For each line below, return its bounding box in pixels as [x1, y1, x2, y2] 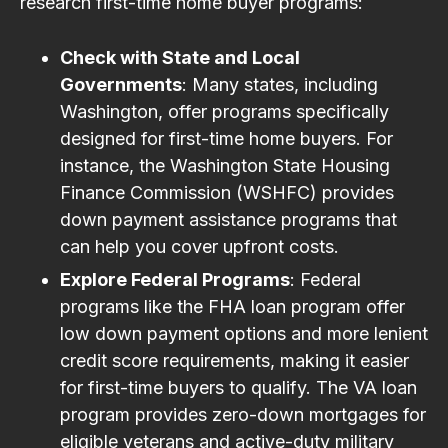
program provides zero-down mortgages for [60, 403, 426, 425]
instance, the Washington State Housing [60, 154, 390, 176]
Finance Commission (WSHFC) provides [60, 181, 394, 203]
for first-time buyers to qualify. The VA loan [60, 376, 417, 398]
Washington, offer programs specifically [60, 100, 389, 122]
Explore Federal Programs [60, 268, 290, 290]
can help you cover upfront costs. [60, 235, 339, 257]
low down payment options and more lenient [60, 322, 428, 344]
